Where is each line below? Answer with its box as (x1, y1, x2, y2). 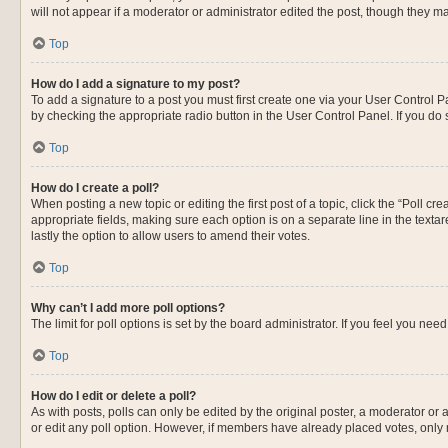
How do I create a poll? (31, 181, 159, 195)
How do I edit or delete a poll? (31, 389, 196, 403)
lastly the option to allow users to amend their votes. (31, 229, 310, 243)
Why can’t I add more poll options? (31, 301, 225, 315)
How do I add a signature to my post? (31, 77, 240, 91)
